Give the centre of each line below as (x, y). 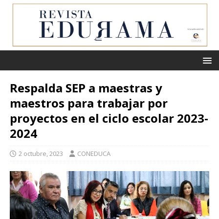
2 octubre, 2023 (41, 154)
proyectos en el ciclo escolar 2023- (109, 118)
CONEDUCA (94, 154)
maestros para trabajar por (89, 103)
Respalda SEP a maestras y (86, 88)
